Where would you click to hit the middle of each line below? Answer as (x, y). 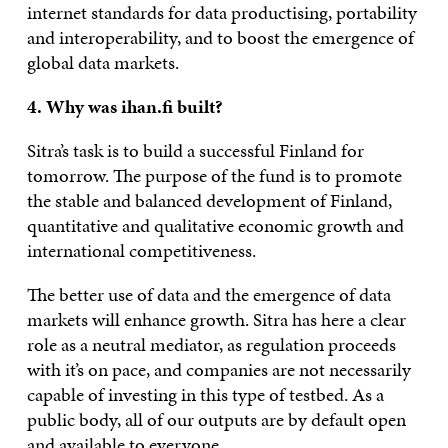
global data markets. (102, 62)
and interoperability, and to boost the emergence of (220, 37)
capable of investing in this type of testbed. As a (205, 394)
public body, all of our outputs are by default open (216, 419)
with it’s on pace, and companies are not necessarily (218, 369)
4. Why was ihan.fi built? (124, 106)
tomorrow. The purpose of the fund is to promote (214, 175)
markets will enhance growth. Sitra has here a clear (216, 319)
